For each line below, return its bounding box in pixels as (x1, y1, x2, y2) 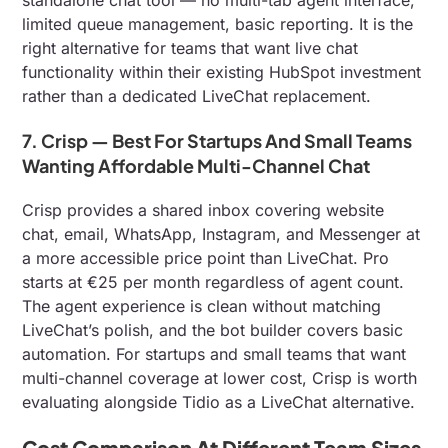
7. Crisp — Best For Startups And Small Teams (22, 128, 413, 152)
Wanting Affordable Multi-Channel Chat (22, 153, 371, 177)
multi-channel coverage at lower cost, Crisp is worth (22, 367, 418, 388)
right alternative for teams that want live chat (22, 37, 359, 58)
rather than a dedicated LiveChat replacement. (22, 85, 372, 106)
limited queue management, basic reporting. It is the (22, 13, 414, 34)
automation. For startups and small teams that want (22, 343, 407, 364)
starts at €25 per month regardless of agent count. (22, 271, 405, 292)
